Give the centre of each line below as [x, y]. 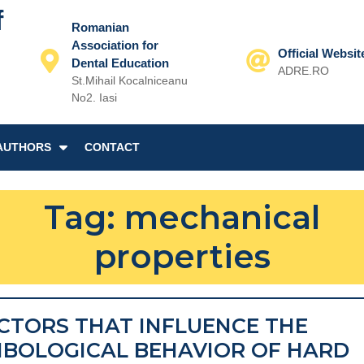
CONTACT [112, 147]
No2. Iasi [95, 97]
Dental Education [121, 63]
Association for [115, 45]
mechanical [222, 217]
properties [182, 256]
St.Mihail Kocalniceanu [130, 80]
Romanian [101, 27]
